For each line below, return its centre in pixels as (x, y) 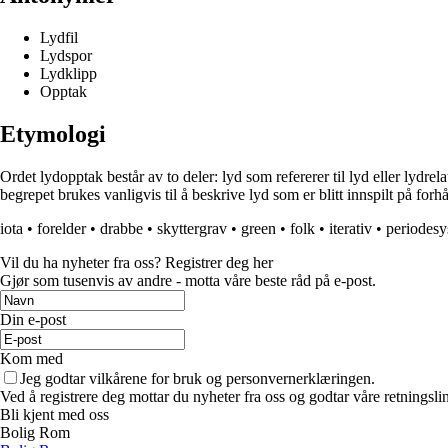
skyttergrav (192, 229)
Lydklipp (68, 74)
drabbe (121, 229)
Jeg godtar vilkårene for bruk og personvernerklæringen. (197, 379)
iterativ (350, 229)
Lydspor (66, 56)
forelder (61, 229)
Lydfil (59, 38)
